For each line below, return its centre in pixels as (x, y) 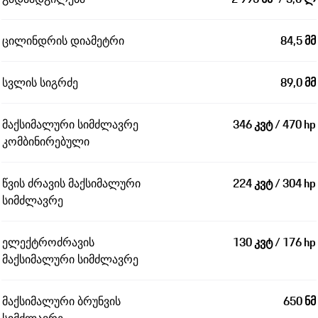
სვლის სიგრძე (40, 83)
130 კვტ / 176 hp (274, 242)
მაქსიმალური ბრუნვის (61, 301)
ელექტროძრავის (48, 242)
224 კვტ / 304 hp (274, 183)
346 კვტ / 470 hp (274, 125)
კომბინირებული (46, 142)
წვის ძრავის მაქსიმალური (71, 183)
